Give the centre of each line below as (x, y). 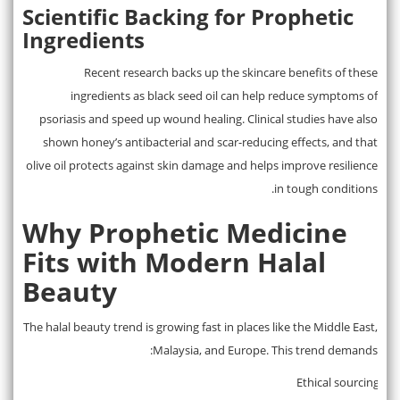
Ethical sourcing (338, 382)
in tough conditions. (326, 188)
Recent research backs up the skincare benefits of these (231, 72)
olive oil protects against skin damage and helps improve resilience (202, 165)
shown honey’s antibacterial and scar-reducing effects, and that (210, 142)
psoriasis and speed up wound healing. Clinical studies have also (208, 118)
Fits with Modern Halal (174, 262)
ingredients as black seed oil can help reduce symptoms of (224, 95)
